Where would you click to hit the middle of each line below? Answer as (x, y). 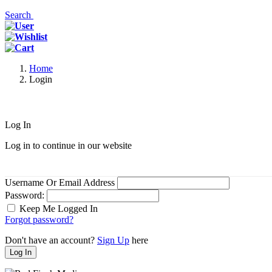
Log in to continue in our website (68, 145)
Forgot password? (39, 219)
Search (19, 15)
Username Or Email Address (60, 182)
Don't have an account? (51, 240)
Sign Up (113, 240)
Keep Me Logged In (59, 209)
